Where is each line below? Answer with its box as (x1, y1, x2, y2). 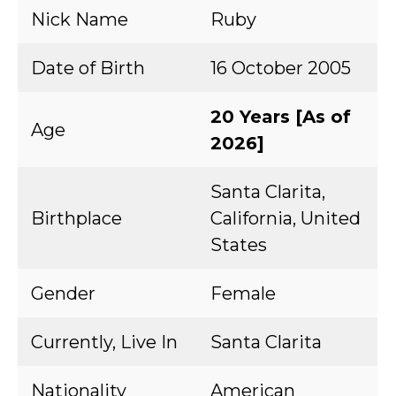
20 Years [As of (210, 106, 351, 127)
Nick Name (31, 9, 128, 30)
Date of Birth (31, 57, 145, 79)
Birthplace (31, 208, 122, 229)
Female (210, 283, 276, 304)
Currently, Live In (31, 331, 178, 353)
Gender (31, 283, 95, 304)
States (210, 234, 267, 255)
